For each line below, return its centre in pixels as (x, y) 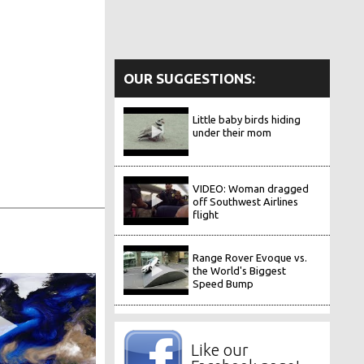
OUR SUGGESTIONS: (189, 78)
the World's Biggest (240, 271)
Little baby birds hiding (247, 119)
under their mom (232, 132)
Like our (219, 349)
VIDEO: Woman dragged (251, 189)
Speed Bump (223, 284)
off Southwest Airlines (246, 202)
